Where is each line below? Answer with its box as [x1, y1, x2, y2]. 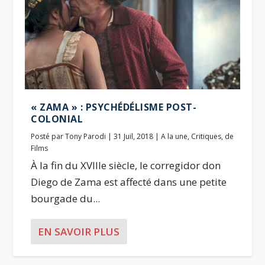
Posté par [31, 131, 66, 141]
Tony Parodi [65, 131, 106, 141]
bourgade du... [31, 191, 101, 205]
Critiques [191, 131, 222, 141]
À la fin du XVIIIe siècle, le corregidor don [31, 158, 221, 172]
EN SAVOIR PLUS [38, 224, 120, 238]
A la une [161, 131, 188, 141]
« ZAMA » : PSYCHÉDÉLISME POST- [31, 100, 197, 114]
